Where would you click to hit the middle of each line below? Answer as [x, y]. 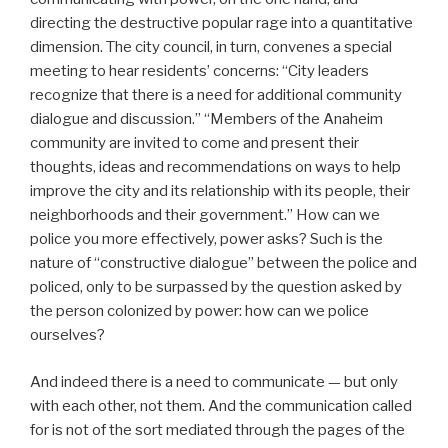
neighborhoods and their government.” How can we [205, 215]
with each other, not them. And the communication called [221, 405]
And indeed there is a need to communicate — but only [214, 381]
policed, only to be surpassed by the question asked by [216, 287]
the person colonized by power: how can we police [199, 311]
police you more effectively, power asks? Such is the [206, 239]
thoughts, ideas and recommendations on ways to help [215, 167]
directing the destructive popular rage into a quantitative [221, 23]
